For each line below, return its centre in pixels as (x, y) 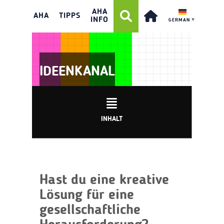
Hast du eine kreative (104, 180)
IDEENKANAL (77, 72)
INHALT (112, 119)
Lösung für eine (87, 195)
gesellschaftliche (90, 210)
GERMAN (179, 20)
